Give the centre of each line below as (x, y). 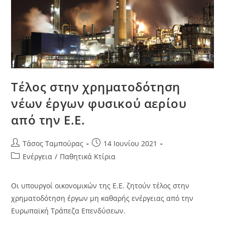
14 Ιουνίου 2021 (131, 143)
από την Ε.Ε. (48, 120)
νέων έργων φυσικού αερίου (99, 103)
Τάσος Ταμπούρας (53, 143)
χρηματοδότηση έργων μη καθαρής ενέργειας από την (102, 198)
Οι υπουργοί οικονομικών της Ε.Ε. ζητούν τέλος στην (100, 185)
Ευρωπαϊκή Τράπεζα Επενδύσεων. (69, 210)
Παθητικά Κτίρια (88, 156)
